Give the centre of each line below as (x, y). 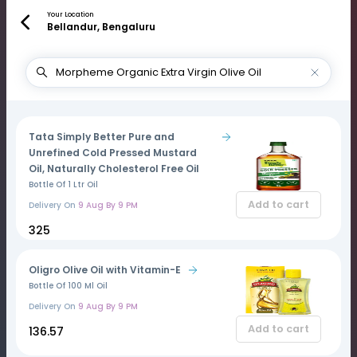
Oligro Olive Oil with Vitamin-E (105, 270)
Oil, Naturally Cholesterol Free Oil (114, 169)
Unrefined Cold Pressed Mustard (113, 153)
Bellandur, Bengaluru (101, 27)
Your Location (70, 15)
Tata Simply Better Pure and (102, 137)
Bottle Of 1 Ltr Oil (63, 184)
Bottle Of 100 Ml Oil (68, 286)
